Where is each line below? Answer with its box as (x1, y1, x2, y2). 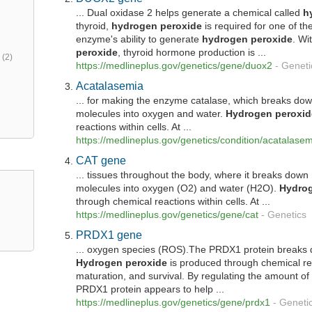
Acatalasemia (76, 79, 144, 92)
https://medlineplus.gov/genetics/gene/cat (76, 210, 259, 221)
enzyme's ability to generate (76, 33, 203, 45)
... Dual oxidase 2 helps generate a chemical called (76, 7, 304, 18)
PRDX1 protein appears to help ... (76, 284, 225, 295)
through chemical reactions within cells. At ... (76, 196, 271, 208)
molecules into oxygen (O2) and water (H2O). (76, 183, 280, 194)
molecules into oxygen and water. (76, 108, 226, 119)
